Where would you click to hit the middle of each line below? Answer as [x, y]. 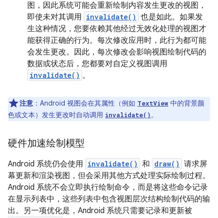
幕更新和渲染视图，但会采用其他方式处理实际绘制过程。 [109, 176]
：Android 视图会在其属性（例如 [85, 103]
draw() [167, 164]
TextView [153, 103]
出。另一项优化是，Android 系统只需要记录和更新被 [100, 211]
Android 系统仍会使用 [46, 164]
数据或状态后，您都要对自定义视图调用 [97, 64]
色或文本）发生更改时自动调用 [56, 115]
